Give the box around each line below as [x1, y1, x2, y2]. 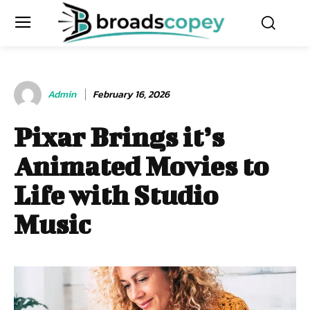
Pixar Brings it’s [14, 121, 224, 152]
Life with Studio [14, 179, 218, 210]
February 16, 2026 [93, 86, 170, 102]
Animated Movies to [14, 150, 268, 181]
